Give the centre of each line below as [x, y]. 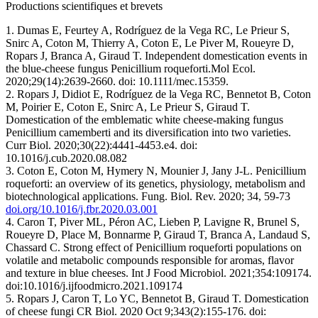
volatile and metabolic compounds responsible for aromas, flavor [150, 260]
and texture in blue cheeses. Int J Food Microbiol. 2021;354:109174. [159, 273]
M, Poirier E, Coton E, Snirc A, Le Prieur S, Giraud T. [128, 106]
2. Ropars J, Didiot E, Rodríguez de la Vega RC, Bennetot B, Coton [158, 94]
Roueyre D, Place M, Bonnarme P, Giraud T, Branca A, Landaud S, [158, 234]
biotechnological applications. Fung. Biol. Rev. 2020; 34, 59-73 [148, 196]
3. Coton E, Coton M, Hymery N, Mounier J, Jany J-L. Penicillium [156, 170]
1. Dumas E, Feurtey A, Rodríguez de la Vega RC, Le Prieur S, [148, 30]
